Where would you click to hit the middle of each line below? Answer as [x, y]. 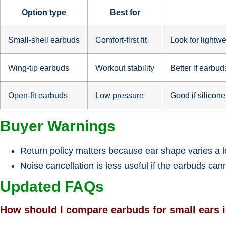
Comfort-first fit [121, 40]
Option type [44, 12]
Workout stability [125, 67]
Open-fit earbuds [38, 95]
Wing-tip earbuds [39, 67]
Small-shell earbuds [44, 40]
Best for [125, 12]
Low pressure [120, 95]
